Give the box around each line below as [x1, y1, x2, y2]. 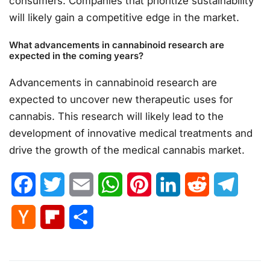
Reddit [209, 178, 238, 191]
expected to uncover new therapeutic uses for [9, 93, 233, 105]
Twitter [64, 178, 95, 191]
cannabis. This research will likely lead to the [9, 110, 224, 122]
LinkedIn [180, 178, 218, 191]
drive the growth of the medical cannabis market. [9, 143, 245, 156]
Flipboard [64, 211, 108, 224]
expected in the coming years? [9, 50, 143, 62]
